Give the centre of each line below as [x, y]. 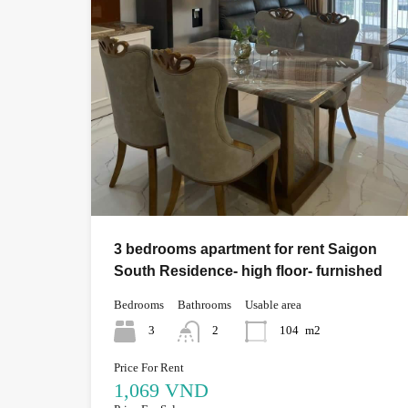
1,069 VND [161, 390]
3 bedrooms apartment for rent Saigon [245, 249]
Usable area [273, 304]
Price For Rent [149, 367]
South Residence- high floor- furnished [248, 270]
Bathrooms [204, 304]
